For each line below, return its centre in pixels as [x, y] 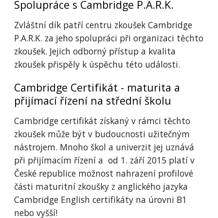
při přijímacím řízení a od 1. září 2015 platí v [105, 160]
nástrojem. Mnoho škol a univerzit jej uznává [104, 147]
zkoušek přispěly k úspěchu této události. [97, 64]
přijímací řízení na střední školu [93, 100]
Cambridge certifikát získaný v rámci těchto [102, 121]
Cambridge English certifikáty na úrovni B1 [101, 200]
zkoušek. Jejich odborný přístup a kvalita [95, 51]
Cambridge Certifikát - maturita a [97, 87]
